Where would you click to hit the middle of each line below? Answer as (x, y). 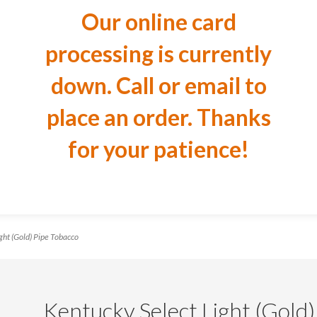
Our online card (158, 22)
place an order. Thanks (158, 117)
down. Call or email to (158, 85)
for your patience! (158, 149)
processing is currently (158, 53)
